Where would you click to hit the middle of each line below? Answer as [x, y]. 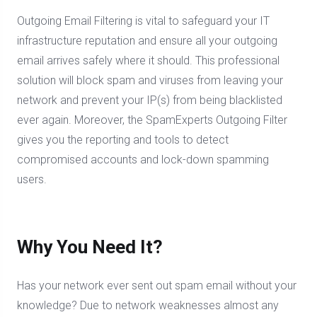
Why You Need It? [90, 247]
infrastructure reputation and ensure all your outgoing [147, 41]
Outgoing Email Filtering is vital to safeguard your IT [143, 21]
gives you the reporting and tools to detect [123, 140]
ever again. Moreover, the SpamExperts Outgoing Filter [152, 120]
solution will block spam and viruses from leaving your [150, 80]
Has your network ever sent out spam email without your [157, 286]
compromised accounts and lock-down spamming [143, 160]
